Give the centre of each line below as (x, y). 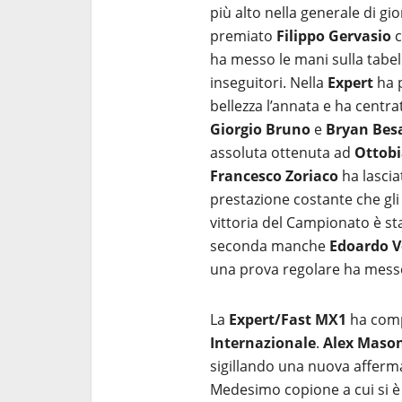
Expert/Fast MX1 (288, 319)
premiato (243, 36)
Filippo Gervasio (334, 36)
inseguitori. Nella (269, 83)
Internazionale (263, 343)
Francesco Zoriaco (274, 176)
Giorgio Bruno (260, 129)
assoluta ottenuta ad (282, 153)
